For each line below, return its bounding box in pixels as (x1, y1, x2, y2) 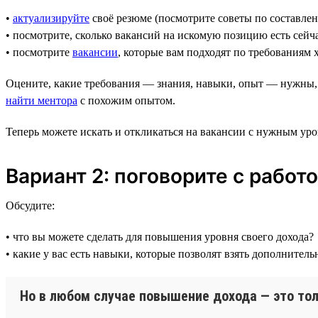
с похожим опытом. (77, 94, 175, 106)
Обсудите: (6, 199, 55, 212)
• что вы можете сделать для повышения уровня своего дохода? (6, 230, 314, 243)
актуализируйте (13, 11, 89, 24)
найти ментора (6, 94, 77, 106)
